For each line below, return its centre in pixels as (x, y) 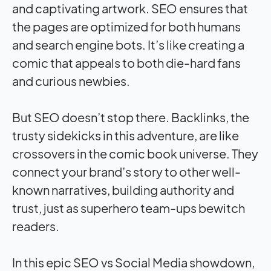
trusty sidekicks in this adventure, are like (126, 135)
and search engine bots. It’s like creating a (128, 44)
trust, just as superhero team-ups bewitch (129, 207)
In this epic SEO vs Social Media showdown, (133, 262)
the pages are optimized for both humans (126, 26)
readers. (36, 226)
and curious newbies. (71, 80)
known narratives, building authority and (123, 189)
